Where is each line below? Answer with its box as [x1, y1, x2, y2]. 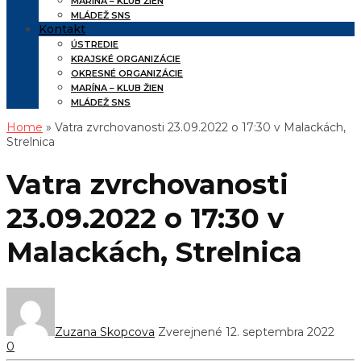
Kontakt [39, 22, 85, 36]
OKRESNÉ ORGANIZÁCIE [71, 68, 183, 79]
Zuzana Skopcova [55, 324, 155, 339]
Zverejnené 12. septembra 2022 [158, 324, 334, 339]
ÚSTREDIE [71, 39, 118, 50]
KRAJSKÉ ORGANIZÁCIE [71, 53, 180, 64]
